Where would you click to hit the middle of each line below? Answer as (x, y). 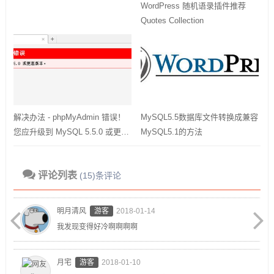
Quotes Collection (172, 20)
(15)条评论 (100, 175)
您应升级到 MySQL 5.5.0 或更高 (71, 131)
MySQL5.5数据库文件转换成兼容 (199, 117)
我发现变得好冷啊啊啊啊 (97, 227)
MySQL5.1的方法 (171, 131)
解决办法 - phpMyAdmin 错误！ (69, 117)
